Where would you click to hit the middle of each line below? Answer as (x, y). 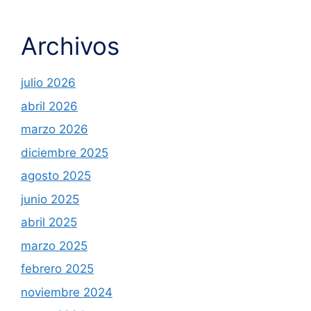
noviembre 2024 (67, 292)
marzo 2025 (54, 245)
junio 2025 (50, 199)
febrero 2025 (57, 269)
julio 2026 (48, 83)
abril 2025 (49, 222)
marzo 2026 (54, 129)
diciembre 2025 (65, 152)
